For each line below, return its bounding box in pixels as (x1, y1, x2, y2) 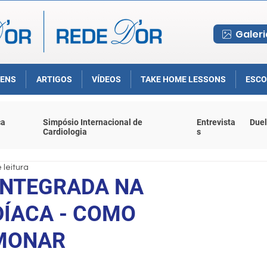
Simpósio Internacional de (43, 117, 142, 127)
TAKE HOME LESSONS (141, 74, 226, 84)
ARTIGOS (36, 74, 72, 84)
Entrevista (197, 117, 235, 127)
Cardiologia (43, 127, 87, 136)
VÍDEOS (92, 74, 121, 84)
